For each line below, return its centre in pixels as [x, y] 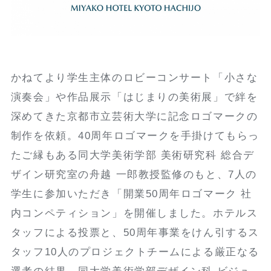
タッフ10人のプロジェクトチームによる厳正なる [135, 252]
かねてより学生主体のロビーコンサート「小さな [134, 78]
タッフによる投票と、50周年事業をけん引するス [135, 233]
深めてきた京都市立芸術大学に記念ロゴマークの [134, 117]
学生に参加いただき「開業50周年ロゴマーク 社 [131, 194]
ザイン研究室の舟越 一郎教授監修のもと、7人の [134, 175]
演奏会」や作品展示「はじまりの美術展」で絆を [134, 97]
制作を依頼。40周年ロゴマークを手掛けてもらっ [135, 136]
